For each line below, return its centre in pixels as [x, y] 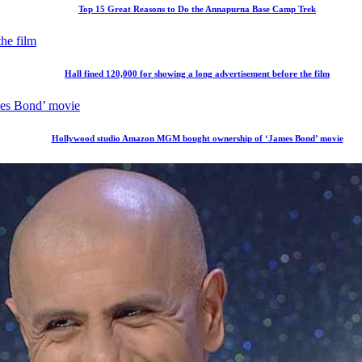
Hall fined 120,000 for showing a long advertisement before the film [197, 74]
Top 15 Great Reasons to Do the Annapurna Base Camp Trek [197, 9]
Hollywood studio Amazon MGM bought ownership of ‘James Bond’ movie [197, 138]
